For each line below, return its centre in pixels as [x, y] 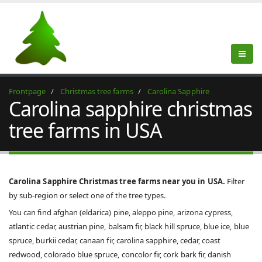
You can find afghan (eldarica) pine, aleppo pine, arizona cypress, [121, 212]
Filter [235, 181]
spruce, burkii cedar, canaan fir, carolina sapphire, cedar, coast [115, 240]
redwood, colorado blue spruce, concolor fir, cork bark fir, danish [120, 254]
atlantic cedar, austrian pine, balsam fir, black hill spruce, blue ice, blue [129, 226]
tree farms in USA [85, 130]
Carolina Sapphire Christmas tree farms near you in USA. [117, 181]
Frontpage [27, 91]
